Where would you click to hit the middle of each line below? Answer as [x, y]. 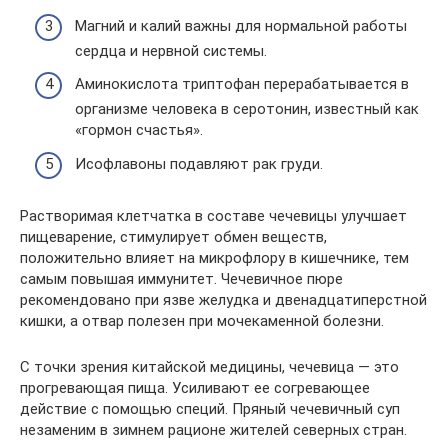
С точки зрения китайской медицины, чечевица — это [209, 366]
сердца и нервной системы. [171, 50]
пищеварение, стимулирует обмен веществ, [173, 236]
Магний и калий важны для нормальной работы [241, 25]
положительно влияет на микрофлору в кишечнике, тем [214, 257]
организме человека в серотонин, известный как [247, 109]
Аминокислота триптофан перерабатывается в [242, 84]
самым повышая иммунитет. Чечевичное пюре [181, 278]
